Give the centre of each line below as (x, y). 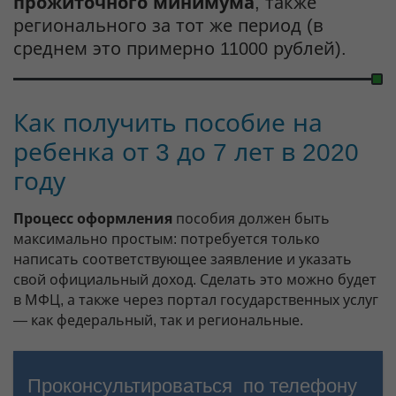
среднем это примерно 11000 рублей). (180, 48)
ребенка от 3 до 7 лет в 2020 (186, 152)
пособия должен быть (251, 218)
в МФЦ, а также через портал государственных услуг (196, 300)
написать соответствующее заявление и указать (183, 259)
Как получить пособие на (168, 123)
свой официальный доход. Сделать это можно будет (195, 279)
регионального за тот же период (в (168, 25)
